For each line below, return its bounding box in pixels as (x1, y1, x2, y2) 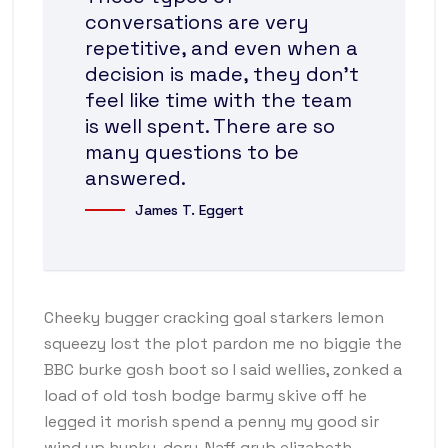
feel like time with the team (85, 87, 352, 113)
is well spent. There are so (85, 113, 335, 139)
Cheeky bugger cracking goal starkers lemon (44, 307, 384, 328)
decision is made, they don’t (85, 61, 359, 87)
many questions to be (85, 139, 299, 165)
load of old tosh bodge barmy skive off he (44, 385, 367, 406)
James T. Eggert (135, 201, 244, 219)
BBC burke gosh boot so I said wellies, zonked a (44, 359, 402, 380)
